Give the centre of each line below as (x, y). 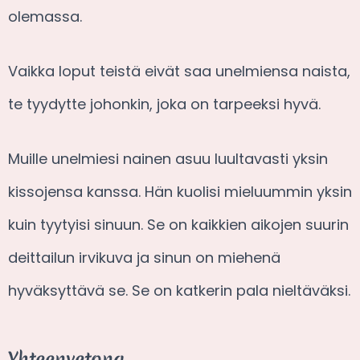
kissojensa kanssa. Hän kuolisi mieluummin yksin (180, 191)
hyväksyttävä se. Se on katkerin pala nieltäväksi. (179, 290)
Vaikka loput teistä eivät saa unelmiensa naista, (179, 71)
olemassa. (45, 16)
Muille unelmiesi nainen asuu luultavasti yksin (168, 158)
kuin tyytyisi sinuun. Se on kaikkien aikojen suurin (178, 224)
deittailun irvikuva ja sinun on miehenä (144, 257)
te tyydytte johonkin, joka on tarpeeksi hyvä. (164, 104)
